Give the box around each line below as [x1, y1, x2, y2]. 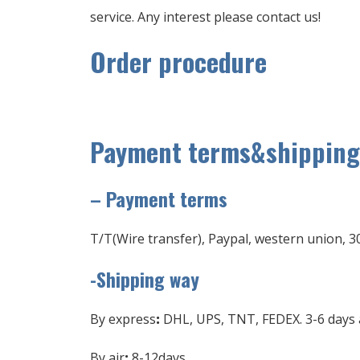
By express [90, 310, 156, 329]
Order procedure [90, 43, 267, 81]
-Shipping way [90, 264, 199, 294]
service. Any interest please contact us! [90, 8, 321, 27]
